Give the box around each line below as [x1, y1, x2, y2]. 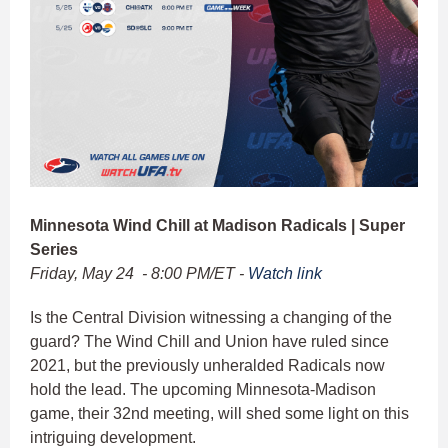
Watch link [248, 265, 322, 283]
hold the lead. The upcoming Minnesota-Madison [30, 381, 376, 399]
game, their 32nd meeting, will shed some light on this [30, 405, 409, 423]
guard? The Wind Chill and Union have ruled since [30, 333, 389, 351]
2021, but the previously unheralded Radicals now [30, 357, 385, 375]
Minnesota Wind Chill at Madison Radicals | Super [30, 217, 405, 235]
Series [30, 241, 78, 259]
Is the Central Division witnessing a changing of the [30, 309, 392, 327]
